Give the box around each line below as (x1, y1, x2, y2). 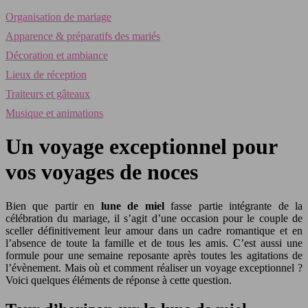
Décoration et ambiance (5, 49, 108, 61)
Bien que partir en (5, 199, 101, 212)
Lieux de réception (5, 69, 87, 80)
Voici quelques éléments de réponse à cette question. (5, 274, 232, 286)
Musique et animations (5, 107, 103, 119)
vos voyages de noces (5, 159, 198, 185)
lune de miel (100, 199, 171, 212)
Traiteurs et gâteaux (5, 88, 90, 100)
